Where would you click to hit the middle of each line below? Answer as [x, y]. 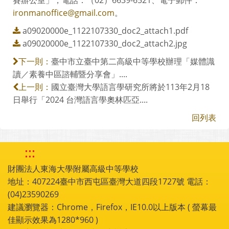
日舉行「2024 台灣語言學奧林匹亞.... [80, 99]
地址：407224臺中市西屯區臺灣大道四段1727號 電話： [109, 181]
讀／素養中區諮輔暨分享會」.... [70, 74]
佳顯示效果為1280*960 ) [53, 220]
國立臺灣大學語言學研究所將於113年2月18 [130, 87]
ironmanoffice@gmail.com [64, 13]
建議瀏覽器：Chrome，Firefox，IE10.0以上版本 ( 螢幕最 [112, 207]
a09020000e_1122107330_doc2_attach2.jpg [105, 43]
